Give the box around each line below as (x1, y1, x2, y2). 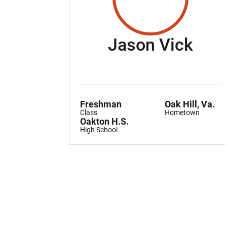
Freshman (80, 98, 122, 109)
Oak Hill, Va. (164, 98, 215, 109)
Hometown (164, 108, 200, 117)
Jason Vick (107, 34, 193, 55)
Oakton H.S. (80, 116, 129, 127)
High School (80, 125, 118, 134)
